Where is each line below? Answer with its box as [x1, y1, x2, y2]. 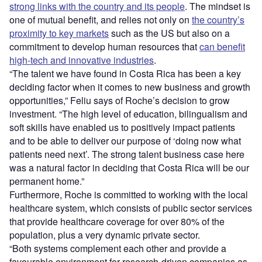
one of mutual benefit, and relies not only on [9, 13, 192, 27]
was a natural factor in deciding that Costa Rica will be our [9, 161, 249, 175]
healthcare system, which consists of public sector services [9, 201, 252, 215]
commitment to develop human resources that [9, 40, 199, 54]
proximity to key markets [9, 26, 109, 40]
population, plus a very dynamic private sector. [9, 228, 200, 242]
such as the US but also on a [111, 26, 230, 40]
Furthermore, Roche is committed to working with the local [9, 188, 248, 202]
